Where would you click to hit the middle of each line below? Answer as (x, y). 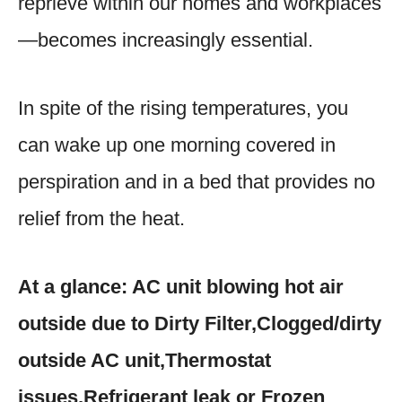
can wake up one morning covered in (177, 144)
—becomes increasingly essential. (166, 39)
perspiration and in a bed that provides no (197, 181)
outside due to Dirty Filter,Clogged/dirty (200, 323)
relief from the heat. (101, 218)
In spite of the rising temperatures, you (183, 108)
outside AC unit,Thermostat (144, 360)
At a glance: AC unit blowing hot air (181, 286)
